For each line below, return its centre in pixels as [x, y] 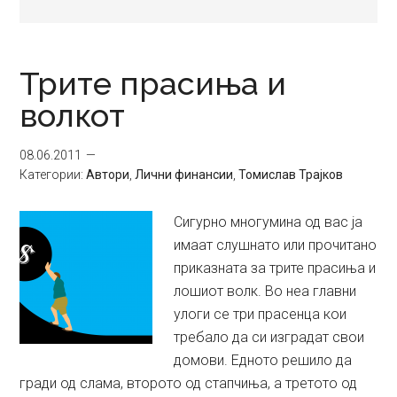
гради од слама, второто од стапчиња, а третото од [189, 383]
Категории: [53, 175]
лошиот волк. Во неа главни [265, 291]
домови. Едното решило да [263, 360]
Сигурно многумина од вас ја [269, 222]
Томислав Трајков [291, 175]
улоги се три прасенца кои [261, 314]
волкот [73, 115]
